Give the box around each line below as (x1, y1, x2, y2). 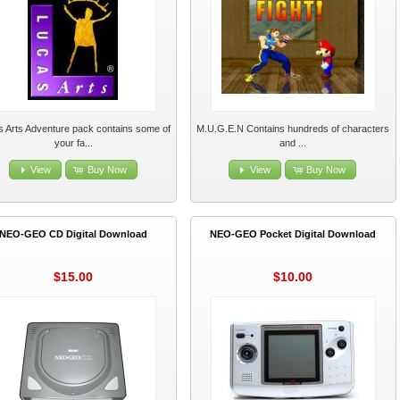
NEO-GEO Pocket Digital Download (210, 228, 377, 239)
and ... (279, 137, 307, 148)
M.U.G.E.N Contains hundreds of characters (196, 122, 390, 134)
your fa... (54, 137, 93, 148)
